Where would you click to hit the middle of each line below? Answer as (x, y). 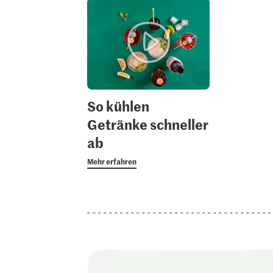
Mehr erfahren (112, 161)
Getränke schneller (147, 124)
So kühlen (118, 106)
